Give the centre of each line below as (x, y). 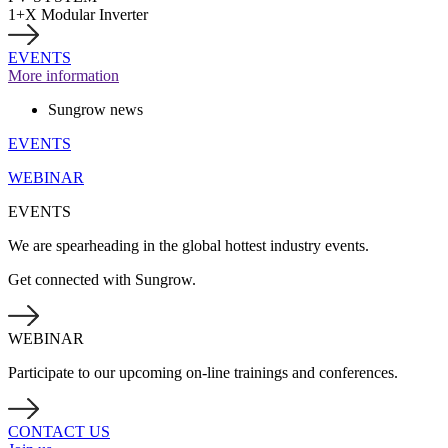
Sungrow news (95, 109)
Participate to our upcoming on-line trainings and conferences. (203, 372)
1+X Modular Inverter (78, 14)
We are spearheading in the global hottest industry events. (188, 245)
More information (63, 75)
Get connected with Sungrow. (102, 279)
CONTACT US (59, 431)
